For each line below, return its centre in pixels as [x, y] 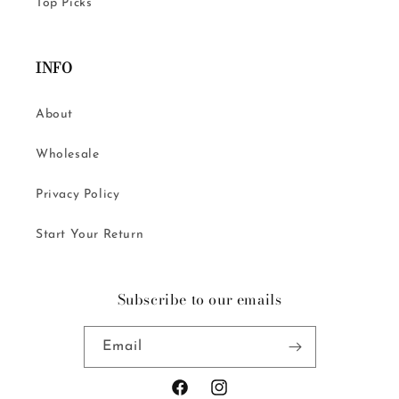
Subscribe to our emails [199, 299]
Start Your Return [90, 234]
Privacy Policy [78, 194]
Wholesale [68, 154]
